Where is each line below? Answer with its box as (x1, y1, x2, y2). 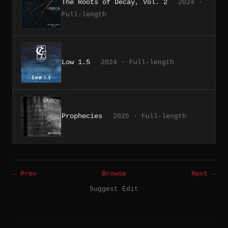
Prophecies (62, 111, 102, 120)
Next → (191, 169, 216, 178)
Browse (102, 169, 126, 178)
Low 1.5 (62, 58, 90, 66)
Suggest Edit (90, 185, 138, 193)
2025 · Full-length (113, 112, 186, 120)
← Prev (12, 169, 37, 178)
